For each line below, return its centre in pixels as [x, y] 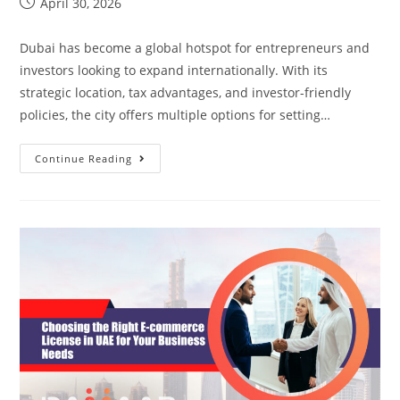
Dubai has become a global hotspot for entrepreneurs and [195, 48]
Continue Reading [84, 159]
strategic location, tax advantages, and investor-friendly [186, 93]
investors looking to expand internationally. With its [174, 71]
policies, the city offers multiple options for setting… [175, 115]
